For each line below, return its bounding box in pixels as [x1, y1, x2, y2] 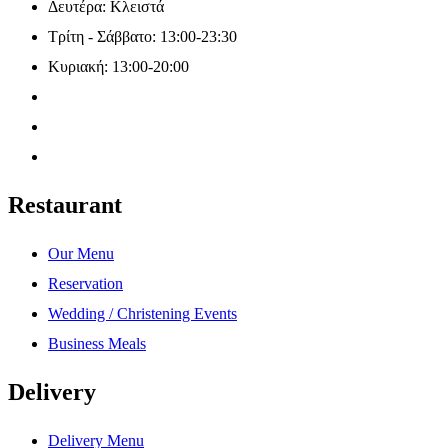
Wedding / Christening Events [48, 304, 237, 322]
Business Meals [48, 334, 146, 352]
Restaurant [8, 191, 122, 218]
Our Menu [48, 244, 114, 262]
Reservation [48, 274, 123, 292]
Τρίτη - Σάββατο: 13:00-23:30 [48, 27, 237, 45]
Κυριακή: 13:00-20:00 [48, 57, 189, 75]
